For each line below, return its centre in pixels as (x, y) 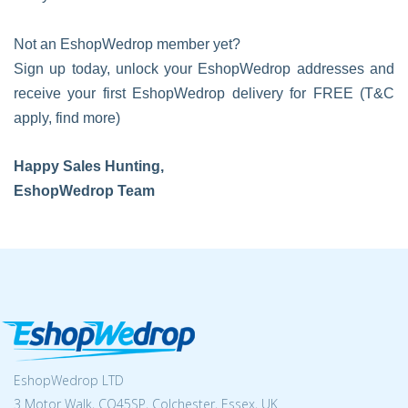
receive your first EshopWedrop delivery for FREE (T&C (204, 93)
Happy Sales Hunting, (89, 166)
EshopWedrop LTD (69, 380)
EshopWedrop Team (84, 191)
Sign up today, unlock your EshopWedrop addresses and (204, 69)
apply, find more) (67, 118)
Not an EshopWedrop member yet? (127, 44)
